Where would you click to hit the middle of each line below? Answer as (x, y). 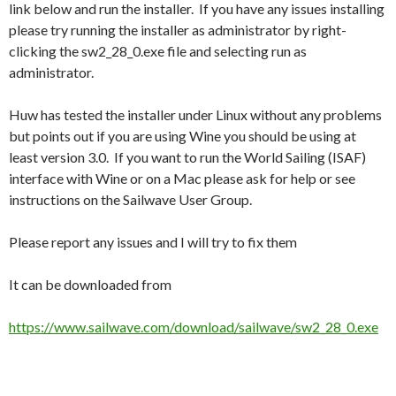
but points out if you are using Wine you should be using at (183, 135)
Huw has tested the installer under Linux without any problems (195, 114)
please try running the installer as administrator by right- (178, 29)
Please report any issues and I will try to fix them (153, 241)
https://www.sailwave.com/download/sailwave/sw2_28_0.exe (194, 326)
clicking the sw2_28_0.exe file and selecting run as (158, 50)
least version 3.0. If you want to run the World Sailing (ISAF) (187, 156)
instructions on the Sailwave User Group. (130, 199)
